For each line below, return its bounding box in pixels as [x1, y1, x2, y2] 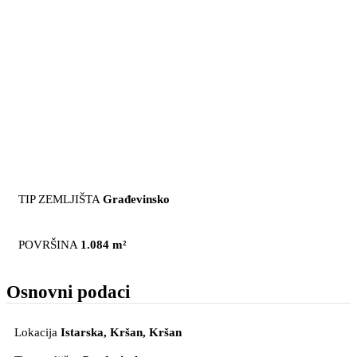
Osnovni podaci [6, 282, 130, 303]
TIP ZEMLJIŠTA [18, 192, 100, 206]
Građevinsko [103, 192, 170, 206]
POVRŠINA [18, 237, 77, 251]
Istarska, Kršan [61, 326, 143, 339]
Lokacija [14, 326, 57, 339]
